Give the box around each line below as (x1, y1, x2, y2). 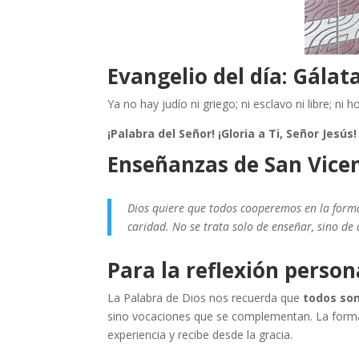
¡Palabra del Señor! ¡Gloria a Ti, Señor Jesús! (107, 126, 357, 142)
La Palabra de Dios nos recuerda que (107, 290, 304, 306)
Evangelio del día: (107, 62, 293, 91)
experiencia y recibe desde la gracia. (107, 327, 293, 343)
